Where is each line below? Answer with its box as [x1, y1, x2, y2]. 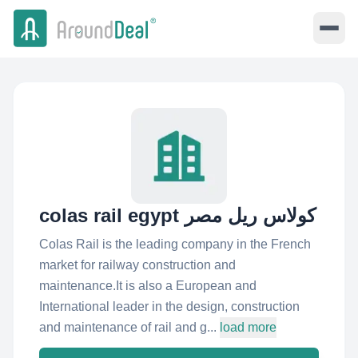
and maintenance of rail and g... [39, 320, 217, 334]
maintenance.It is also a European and [39, 279, 257, 292]
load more [220, 320, 276, 334]
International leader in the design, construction [39, 300, 300, 313]
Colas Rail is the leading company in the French [39, 237, 311, 251]
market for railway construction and [39, 258, 236, 272]
